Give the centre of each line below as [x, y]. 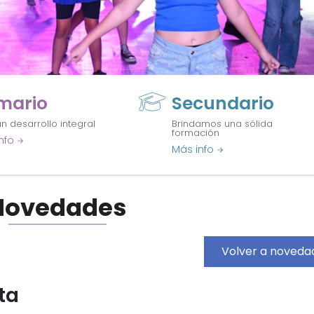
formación [195, 132]
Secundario [223, 103]
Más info [194, 149]
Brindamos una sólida [222, 123]
